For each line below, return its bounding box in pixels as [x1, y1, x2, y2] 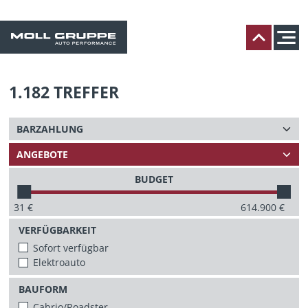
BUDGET [135, 173, 173, 186]
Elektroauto [33, 255, 86, 269]
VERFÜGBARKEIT [19, 223, 97, 236]
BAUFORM [19, 282, 68, 296]
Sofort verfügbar [33, 241, 109, 254]
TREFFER [54, 81, 120, 103]
